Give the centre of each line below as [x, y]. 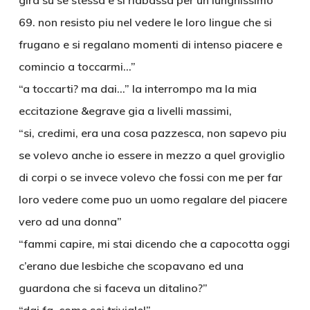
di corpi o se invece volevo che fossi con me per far [150, 177]
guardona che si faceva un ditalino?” [113, 288]
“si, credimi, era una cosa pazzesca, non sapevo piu [152, 133]
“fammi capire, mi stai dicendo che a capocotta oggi [154, 244]
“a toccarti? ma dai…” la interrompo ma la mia [137, 89]
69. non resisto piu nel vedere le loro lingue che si [145, 22]
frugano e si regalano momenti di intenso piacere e [150, 44]
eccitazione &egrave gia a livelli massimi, [125, 111]
